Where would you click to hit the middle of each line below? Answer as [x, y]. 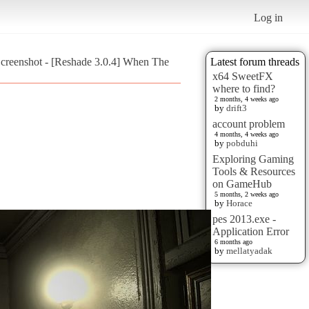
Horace [239, 203]
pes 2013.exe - [244, 219]
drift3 [237, 108]
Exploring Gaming [253, 159]
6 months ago [233, 241]
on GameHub [242, 183]
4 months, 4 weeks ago [247, 134]
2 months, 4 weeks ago [247, 99]
